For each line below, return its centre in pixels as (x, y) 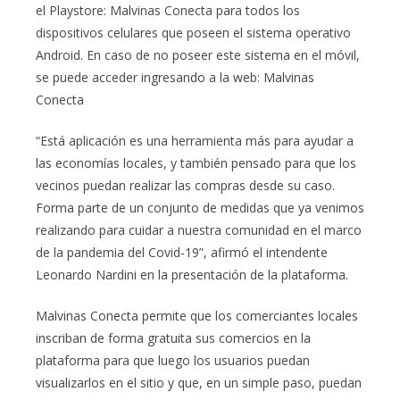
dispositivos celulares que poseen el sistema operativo (193, 32)
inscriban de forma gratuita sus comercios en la (173, 337)
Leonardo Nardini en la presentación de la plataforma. (192, 274)
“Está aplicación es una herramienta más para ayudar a (195, 140)
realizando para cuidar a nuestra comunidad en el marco (199, 229)
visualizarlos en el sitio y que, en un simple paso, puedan (199, 382)
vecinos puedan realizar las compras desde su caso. (185, 185)
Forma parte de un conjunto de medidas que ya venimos (200, 207)
